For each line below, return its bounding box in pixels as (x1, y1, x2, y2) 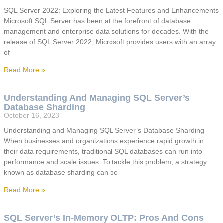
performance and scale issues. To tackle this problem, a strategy (4, 158, 207, 166)
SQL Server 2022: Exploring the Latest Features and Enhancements (4, 6, 219, 15)
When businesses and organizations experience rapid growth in (4, 137, 204, 145)
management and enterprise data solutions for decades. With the (4, 27, 209, 36)
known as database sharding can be (4, 168, 118, 177)
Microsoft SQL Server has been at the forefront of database (4, 17, 191, 25)
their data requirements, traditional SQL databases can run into (4, 147, 202, 156)
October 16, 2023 (4, 111, 59, 120)
